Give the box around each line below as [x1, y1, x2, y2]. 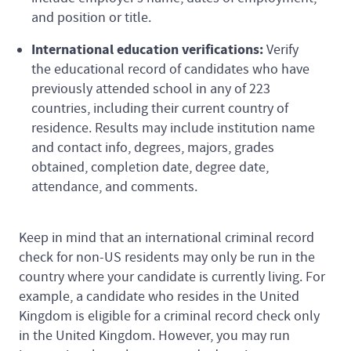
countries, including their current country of [31, 99, 288, 118]
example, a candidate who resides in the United [19, 287, 299, 306]
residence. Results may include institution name [31, 118, 315, 137]
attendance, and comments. [31, 177, 197, 196]
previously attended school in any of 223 [31, 79, 270, 98]
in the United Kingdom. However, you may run [19, 326, 290, 345]
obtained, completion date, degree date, [31, 157, 269, 176]
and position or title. [31, 8, 154, 27]
